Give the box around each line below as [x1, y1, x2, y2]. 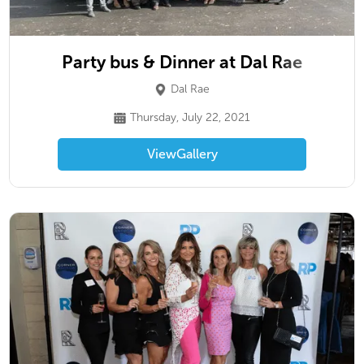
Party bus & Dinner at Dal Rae [62, 51, 302, 73]
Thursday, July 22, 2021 [130, 110, 250, 124]
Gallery [175, 146, 218, 162]
